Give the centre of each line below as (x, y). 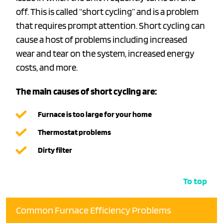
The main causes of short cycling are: (86, 92)
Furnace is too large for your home (95, 114)
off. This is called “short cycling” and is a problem (107, 12)
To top (195, 181)
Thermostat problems (74, 132)
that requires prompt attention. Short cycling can (111, 26)
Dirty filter (55, 150)
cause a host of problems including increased (102, 40)
